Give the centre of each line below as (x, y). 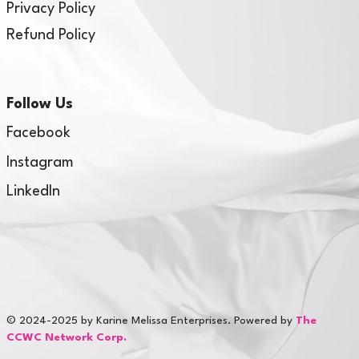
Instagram (40, 162)
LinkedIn (34, 191)
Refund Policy (51, 35)
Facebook (39, 133)
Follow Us (40, 104)
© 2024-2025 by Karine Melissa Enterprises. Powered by (151, 320)
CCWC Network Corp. (67, 337)
